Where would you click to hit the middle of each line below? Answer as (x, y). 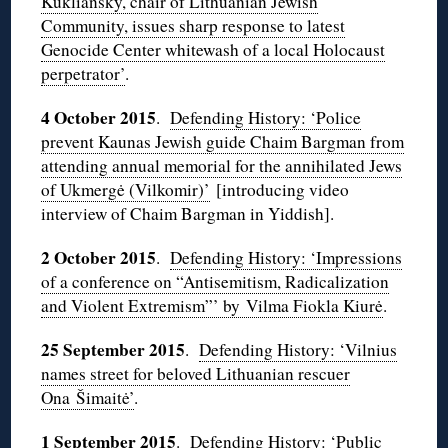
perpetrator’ (83, 74)
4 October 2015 (99, 118)
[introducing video (280, 190)
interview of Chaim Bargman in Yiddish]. (188, 214)
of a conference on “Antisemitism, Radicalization (215, 282)
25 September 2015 (113, 350)
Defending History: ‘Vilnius (298, 350)
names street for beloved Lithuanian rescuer (196, 374)
